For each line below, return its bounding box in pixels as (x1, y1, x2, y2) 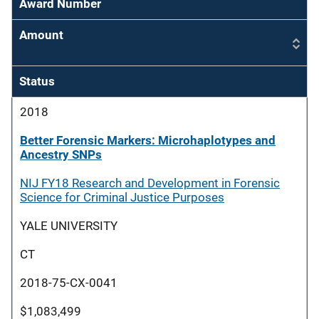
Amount (19, 28, 63, 42)
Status (19, 74, 55, 88)
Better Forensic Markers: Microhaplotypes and (20, 133, 276, 147)
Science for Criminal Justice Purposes (20, 190, 224, 204)
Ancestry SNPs (20, 147, 102, 162)
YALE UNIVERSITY (20, 219, 117, 233)
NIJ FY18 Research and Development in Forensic (20, 176, 280, 190)
